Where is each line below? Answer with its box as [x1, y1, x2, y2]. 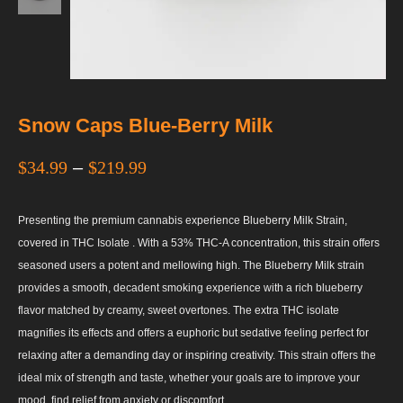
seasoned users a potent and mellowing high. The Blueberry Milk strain [18, 258, 364, 272]
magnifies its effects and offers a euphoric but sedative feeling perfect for [18, 326, 369, 339]
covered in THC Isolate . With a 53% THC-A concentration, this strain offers [18, 236, 380, 249]
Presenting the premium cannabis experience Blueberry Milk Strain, [18, 213, 347, 227]
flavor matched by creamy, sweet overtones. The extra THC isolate [18, 303, 339, 317]
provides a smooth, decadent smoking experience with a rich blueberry [18, 281, 363, 294]
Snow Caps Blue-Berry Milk [18, 113, 273, 137]
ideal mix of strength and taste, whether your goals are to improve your [18, 371, 360, 384]
